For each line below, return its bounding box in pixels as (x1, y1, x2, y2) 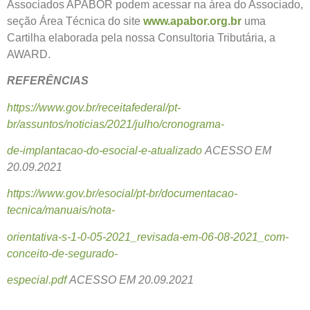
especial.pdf (7, 274, 66, 286)
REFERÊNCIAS (7, 75, 89, 87)
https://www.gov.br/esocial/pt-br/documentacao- (7, 188, 237, 200)
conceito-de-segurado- (7, 247, 118, 259)
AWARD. (7, 48, 51, 60)
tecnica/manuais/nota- (7, 204, 115, 217)
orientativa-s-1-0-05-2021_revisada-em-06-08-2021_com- (7, 230, 289, 243)
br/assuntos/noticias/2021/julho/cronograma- (7, 118, 224, 130)
